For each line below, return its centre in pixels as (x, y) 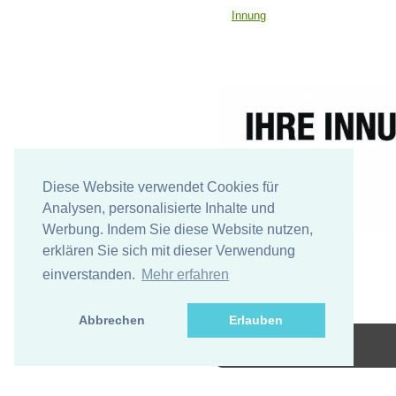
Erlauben (256, 320)
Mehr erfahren (186, 275)
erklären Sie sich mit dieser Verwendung (169, 251)
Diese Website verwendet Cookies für (160, 187)
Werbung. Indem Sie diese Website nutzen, (178, 230)
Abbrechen (111, 320)
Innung (249, 15)
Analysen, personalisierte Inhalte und (159, 209)
